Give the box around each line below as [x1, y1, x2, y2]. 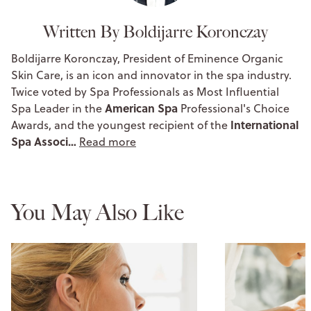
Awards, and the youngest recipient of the [11, 117, 230, 133]
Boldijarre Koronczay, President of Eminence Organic [11, 50, 283, 66]
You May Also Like [11, 199, 184, 226]
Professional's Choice [180, 100, 289, 116]
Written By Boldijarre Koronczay [43, 22, 268, 42]
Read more [79, 133, 136, 149]
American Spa [105, 99, 180, 116]
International [230, 116, 299, 133]
